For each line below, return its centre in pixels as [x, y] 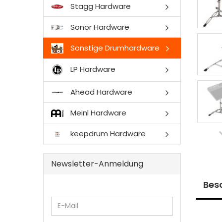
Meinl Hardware [97, 112]
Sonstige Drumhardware [114, 48]
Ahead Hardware [100, 92]
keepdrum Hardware [107, 133]
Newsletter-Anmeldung [97, 164]
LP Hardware [92, 69]
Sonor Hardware [99, 27]
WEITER [64, 201]
